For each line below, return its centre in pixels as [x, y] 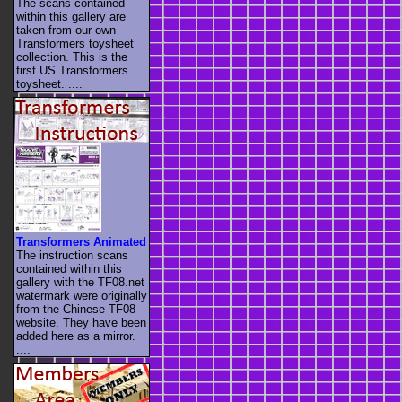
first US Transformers [72, 70]
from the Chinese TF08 [76, 310]
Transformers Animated [81, 242]
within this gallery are [71, 16]
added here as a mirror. [76, 336]
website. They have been [81, 323]
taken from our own [66, 30]
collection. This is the [72, 57]
